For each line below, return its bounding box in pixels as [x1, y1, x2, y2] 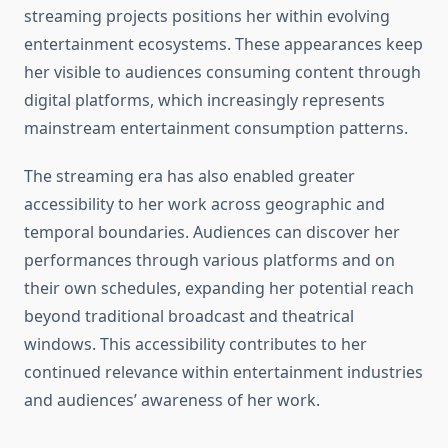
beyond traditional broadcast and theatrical [24, 305, 354, 328]
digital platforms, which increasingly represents [24, 89, 385, 112]
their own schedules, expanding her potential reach [24, 277, 414, 300]
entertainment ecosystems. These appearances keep [24, 33, 423, 56]
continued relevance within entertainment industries [24, 361, 423, 384]
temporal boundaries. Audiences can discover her [24, 221, 400, 244]
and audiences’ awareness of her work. [24, 389, 320, 412]
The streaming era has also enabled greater [24, 165, 355, 188]
